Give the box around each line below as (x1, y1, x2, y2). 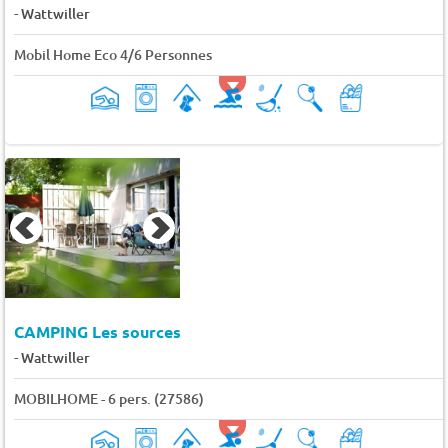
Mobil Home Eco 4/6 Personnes (13, 44, 212, 64)
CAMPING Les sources (13, 321, 181, 343)
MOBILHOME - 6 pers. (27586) (13, 389, 204, 409)
